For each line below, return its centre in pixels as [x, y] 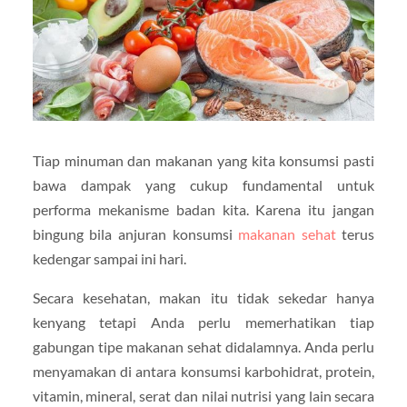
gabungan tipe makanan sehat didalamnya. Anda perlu [203, 346]
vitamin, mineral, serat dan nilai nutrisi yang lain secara [203, 395]
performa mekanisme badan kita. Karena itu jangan [203, 209]
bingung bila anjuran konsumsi [135, 233]
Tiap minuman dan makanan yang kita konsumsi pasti [203, 160]
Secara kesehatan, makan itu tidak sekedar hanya [203, 297]
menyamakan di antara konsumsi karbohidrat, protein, [203, 371]
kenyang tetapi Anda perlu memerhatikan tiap [203, 322]
